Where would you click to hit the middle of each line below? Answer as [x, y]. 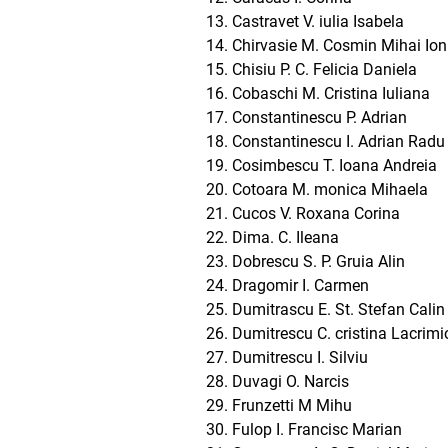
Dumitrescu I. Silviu [300, 357]
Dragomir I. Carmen [300, 285]
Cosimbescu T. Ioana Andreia [334, 165]
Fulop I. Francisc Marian [317, 429]
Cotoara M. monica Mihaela [330, 189]
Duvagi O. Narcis [290, 381]
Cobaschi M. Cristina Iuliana [331, 93]
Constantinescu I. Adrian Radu [338, 141]
